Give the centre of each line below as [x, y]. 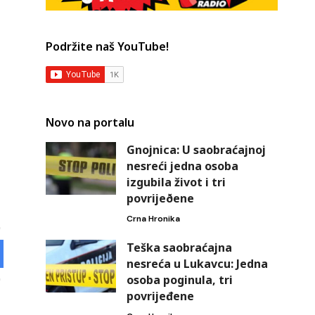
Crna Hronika [153, 218]
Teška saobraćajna [179, 247]
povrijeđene [160, 296]
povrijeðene [160, 198]
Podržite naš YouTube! [107, 46]
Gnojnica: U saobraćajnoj [196, 149]
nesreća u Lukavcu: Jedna [197, 263]
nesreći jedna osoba [182, 166]
